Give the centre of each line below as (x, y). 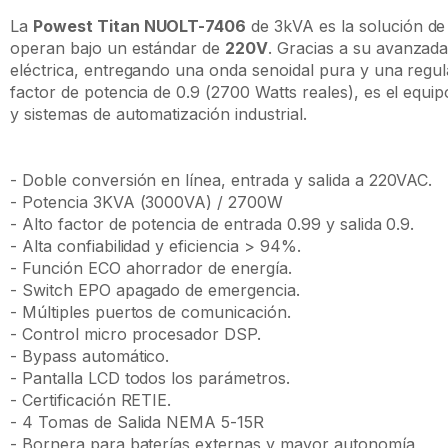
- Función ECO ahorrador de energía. (151, 268)
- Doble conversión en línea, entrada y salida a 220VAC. (221, 180)
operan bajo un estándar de (118, 48)
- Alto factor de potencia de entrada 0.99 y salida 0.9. (212, 224)
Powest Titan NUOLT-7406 (139, 26)
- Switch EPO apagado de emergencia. (155, 290)
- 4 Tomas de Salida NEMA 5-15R (137, 422)
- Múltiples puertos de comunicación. (150, 312)
